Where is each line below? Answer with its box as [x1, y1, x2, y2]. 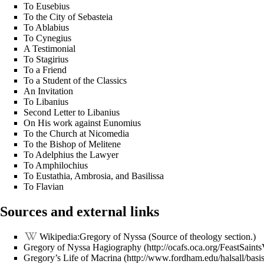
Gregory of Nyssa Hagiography [24, 242, 141, 252]
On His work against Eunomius [24, 117, 141, 128]
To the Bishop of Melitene [24, 138, 121, 149]
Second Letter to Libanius [24, 107, 120, 117]
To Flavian [24, 181, 64, 192]
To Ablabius [24, 22, 69, 32]
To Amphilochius [24, 160, 88, 170]
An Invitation [24, 85, 73, 96]
